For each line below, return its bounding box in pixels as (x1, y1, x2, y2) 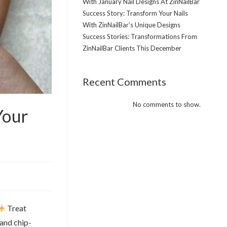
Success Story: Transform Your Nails (82, 9, 188, 17)
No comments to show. (132, 100, 201, 108)
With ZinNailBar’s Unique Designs (82, 21, 180, 29)
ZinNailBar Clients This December (82, 44, 181, 52)
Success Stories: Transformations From (82, 32, 197, 41)
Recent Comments (82, 75, 166, 88)
